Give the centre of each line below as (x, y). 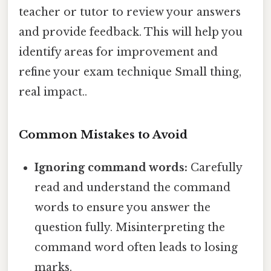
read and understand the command (133, 188)
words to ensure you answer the (123, 208)
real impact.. (53, 92)
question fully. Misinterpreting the (130, 228)
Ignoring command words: (111, 168)
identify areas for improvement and (118, 52)
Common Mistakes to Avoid (103, 135)
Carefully (215, 168)
